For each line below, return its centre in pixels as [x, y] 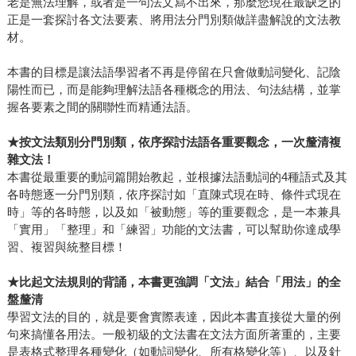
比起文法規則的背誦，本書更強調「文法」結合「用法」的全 [180, 282]
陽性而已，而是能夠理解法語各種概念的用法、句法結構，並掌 [174, 90]
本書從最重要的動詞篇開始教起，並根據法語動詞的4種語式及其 [177, 177]
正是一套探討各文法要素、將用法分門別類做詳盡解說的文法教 [174, 20]
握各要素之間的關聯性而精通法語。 [102, 107]
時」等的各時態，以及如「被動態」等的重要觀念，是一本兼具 [174, 212]
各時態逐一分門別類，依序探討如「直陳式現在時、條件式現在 [174, 195]
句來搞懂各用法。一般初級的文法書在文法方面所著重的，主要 [174, 335]
